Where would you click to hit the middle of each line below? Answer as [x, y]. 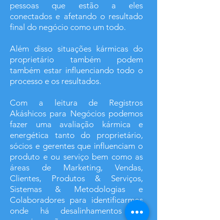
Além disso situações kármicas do [76, 49]
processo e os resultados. [55, 81]
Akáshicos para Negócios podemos [76, 113]
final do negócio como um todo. [68, 27]
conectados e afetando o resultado [76, 16]
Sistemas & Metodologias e [76, 189]
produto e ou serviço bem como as [76, 157]
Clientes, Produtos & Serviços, [76, 178]
